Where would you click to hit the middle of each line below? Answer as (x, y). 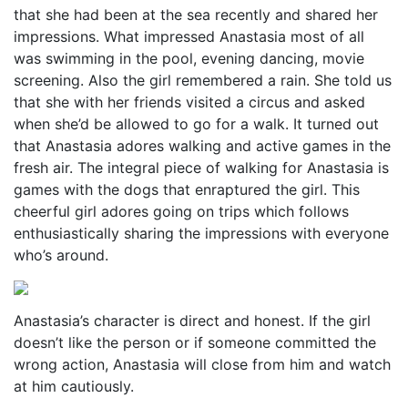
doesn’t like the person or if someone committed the (195, 342)
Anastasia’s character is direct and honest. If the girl (192, 321)
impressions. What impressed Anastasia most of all (189, 36)
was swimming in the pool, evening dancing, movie (189, 58)
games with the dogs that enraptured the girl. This (187, 189)
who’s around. (61, 255)
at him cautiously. (74, 386)
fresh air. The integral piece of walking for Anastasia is (201, 168)
